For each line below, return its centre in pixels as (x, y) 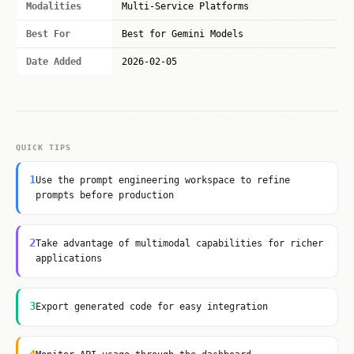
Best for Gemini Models (183, 34)
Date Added (54, 62)
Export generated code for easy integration (152, 307)
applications (69, 258)
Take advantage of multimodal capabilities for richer (179, 243)
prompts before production (105, 195)
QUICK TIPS (43, 147)
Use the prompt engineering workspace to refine (163, 180)
